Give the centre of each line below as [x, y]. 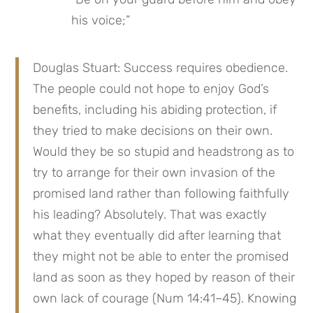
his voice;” [101, 20]
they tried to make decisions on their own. [153, 131]
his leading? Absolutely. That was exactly [150, 214]
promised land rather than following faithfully [161, 194]
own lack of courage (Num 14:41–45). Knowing [165, 298]
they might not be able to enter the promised [161, 256]
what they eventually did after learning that [157, 235]
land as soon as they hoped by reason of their [164, 277]
